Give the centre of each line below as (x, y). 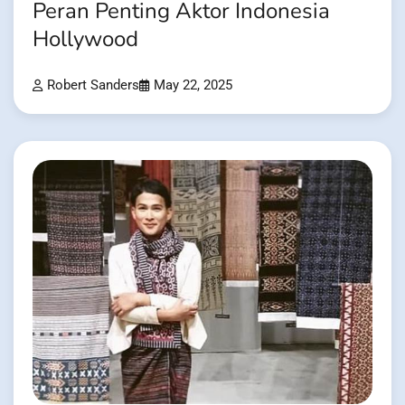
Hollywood (85, 40)
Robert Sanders (93, 85)
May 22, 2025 (193, 85)
